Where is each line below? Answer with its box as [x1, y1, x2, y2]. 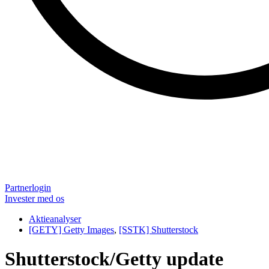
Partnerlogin [5, 183, 51, 193]
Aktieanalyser [29, 214, 81, 224]
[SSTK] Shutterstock [119, 225, 198, 235]
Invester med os [5, 193, 64, 204]
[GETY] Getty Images [29, 225, 114, 235]
